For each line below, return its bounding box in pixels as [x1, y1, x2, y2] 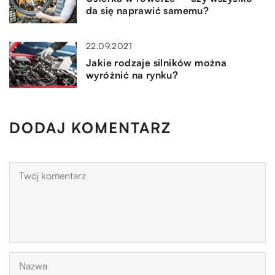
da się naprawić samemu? [86, 4, 209, 17]
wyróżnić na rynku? [86, 68, 179, 81]
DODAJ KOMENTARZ [9, 118, 171, 137]
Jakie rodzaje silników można [86, 56, 227, 69]
